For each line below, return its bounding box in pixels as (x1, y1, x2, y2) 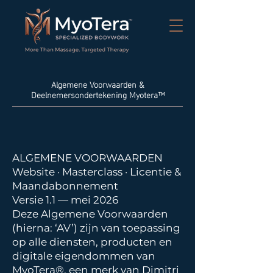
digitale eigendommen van (12, 250, 155, 262)
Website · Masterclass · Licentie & (12, 166, 181, 178)
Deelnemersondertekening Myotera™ (30, 87, 165, 102)
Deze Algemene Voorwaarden (12, 208, 168, 220)
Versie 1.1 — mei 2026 (12, 194, 121, 206)
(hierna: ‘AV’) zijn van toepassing (12, 222, 180, 234)
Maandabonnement (12, 180, 121, 192)
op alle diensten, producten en (12, 236, 172, 248)
